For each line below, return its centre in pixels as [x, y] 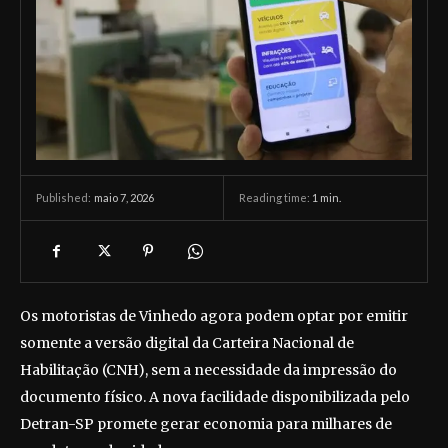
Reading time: [275, 198]
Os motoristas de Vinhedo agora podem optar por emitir [214, 316]
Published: [63, 198]
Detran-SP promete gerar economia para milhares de [206, 424]
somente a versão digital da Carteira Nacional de [187, 343]
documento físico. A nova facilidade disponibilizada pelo [215, 397]
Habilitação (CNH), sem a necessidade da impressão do [208, 370]
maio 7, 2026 [124, 198]
